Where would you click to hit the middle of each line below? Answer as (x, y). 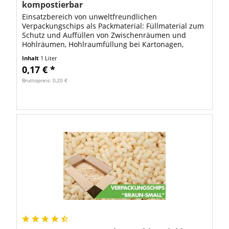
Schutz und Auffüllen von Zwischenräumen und (104, 35)
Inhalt (31, 58)
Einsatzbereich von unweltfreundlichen (90, 17)
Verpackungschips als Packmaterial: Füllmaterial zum (113, 26)
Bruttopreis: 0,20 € (45, 81)
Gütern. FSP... (45, 63)
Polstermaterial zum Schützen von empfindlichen (107, 54)
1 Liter (49, 58)
